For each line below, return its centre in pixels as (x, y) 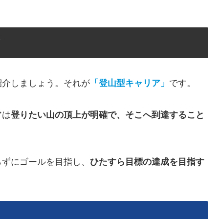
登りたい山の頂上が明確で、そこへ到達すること (108, 115)
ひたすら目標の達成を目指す (147, 162)
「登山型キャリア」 (130, 83)
